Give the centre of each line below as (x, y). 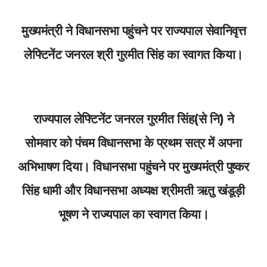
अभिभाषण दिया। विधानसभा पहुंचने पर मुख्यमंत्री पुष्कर (133, 167)
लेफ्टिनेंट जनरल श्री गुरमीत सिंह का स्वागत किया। (133, 55)
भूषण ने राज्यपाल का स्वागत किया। (133, 215)
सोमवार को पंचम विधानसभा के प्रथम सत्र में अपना (133, 143)
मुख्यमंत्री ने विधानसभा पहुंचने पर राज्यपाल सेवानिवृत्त (133, 31)
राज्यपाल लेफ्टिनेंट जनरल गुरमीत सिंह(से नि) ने (133, 119)
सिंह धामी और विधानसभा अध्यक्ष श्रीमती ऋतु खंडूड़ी (133, 191)
